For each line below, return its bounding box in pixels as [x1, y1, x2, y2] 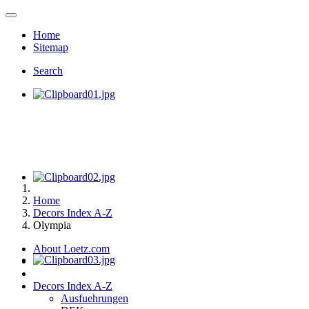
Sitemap [33, 41, 68, 53]
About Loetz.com [33, 243, 110, 255]
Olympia [33, 219, 71, 231]
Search [33, 65, 63, 77]
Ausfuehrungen [61, 292, 128, 304]
